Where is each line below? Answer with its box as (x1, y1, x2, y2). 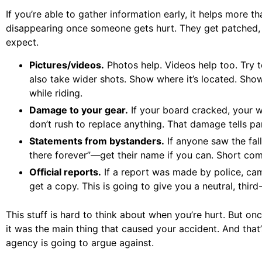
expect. (6, 36, 39, 49)
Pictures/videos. (29, 58, 104, 71)
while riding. (29, 87, 82, 99)
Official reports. (29, 166, 101, 178)
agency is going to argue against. (6, 236, 154, 249)
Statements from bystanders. (29, 135, 164, 147)
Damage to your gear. (29, 104, 128, 116)
